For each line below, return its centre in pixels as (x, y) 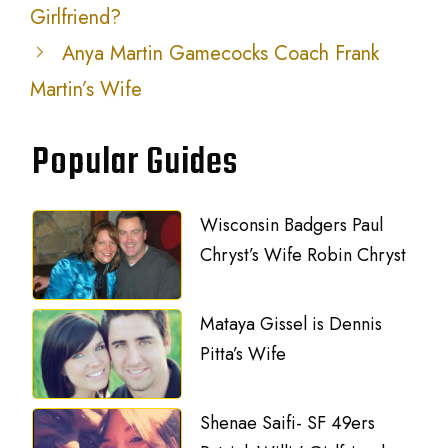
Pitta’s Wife (243, 353)
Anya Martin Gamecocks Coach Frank (220, 53)
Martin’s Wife (86, 89)
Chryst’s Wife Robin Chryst (303, 254)
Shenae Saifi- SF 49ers (288, 422)
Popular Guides (135, 163)
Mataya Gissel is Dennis (291, 323)
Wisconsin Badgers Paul (292, 224)
